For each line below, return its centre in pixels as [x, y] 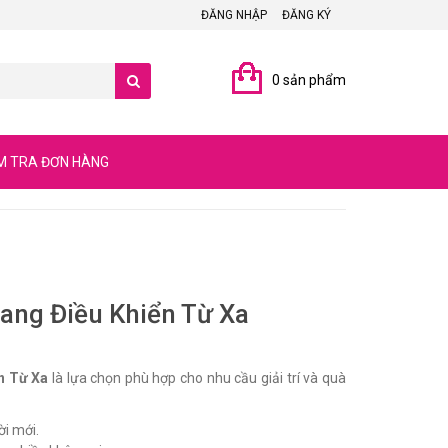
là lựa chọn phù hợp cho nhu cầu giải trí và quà [197, 378]
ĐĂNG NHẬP [234, 15]
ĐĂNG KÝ [306, 15]
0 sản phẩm [309, 80]
